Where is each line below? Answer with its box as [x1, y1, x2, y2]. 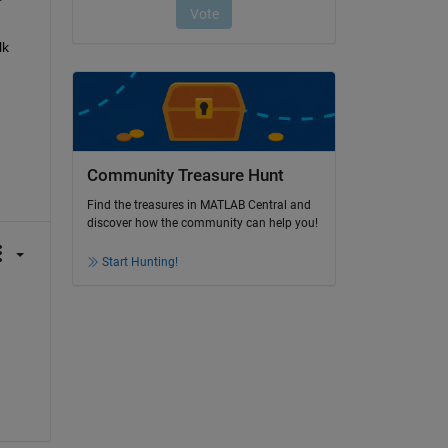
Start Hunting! [101, 255, 178, 270]
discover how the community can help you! [86, 216, 318, 231]
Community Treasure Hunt [86, 165, 284, 185]
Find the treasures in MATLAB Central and [86, 198, 311, 213]
